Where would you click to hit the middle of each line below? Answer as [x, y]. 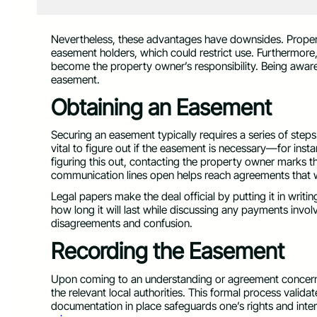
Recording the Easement [168, 251]
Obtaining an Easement [161, 107]
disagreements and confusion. [123, 224]
